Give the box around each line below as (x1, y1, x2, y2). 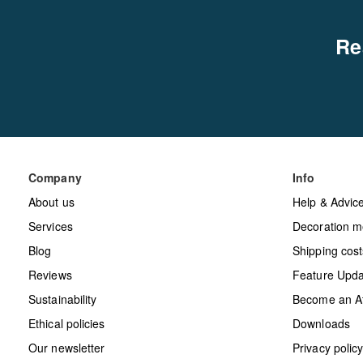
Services (28, 217, 73, 234)
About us (28, 193, 75, 210)
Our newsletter (28, 339, 105, 356)
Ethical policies (28, 314, 105, 331)
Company (28, 169, 82, 186)
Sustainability (28, 290, 97, 307)
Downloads (293, 314, 350, 331)
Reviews (28, 266, 72, 283)
